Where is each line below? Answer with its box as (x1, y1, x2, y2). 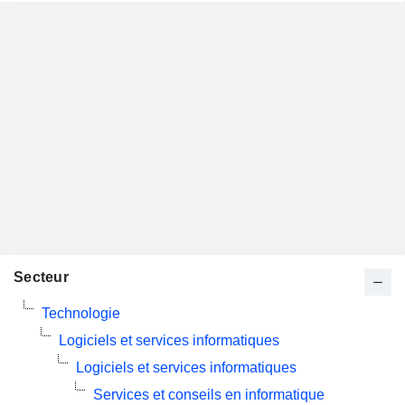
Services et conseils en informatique (93, 387, 325, 402)
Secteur (14, 269, 69, 285)
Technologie (42, 306, 120, 321)
